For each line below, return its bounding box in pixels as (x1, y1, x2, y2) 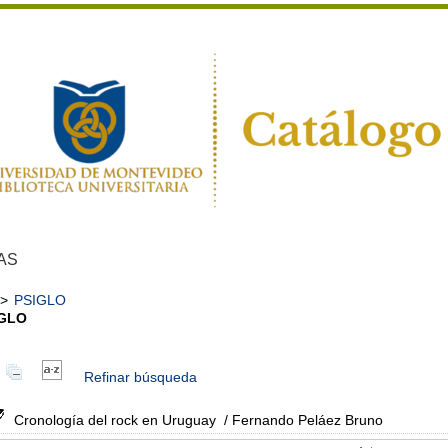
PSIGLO (14, 292, 66, 308)
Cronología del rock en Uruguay (14, 412, 216, 428)
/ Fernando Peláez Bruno (220, 412, 383, 428)
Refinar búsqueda (84, 369, 197, 385)
